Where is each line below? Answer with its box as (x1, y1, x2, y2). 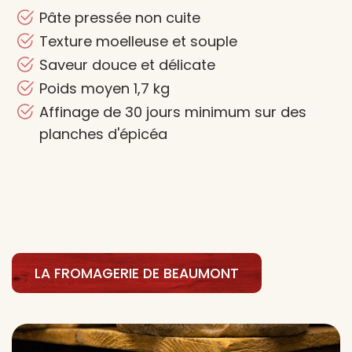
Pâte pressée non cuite (39, 8, 200, 27)
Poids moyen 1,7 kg (39, 79, 170, 98)
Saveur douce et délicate (39, 55, 215, 75)
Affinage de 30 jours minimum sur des (39, 102, 306, 122)
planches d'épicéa (39, 124, 167, 144)
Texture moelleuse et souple (39, 31, 237, 51)
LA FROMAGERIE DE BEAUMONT (34, 263, 239, 283)
